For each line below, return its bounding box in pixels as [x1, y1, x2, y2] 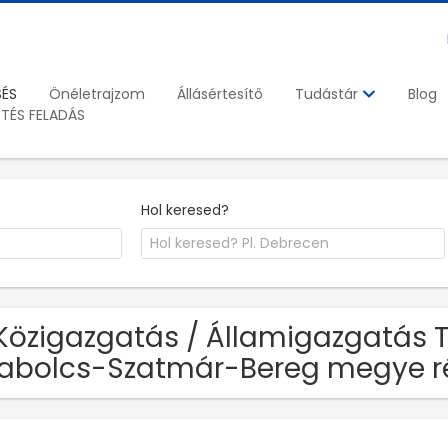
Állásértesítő [177, 83, 263, 104]
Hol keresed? [141, 199, 230, 220]
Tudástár [295, 84, 362, 105]
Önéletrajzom [49, 83, 145, 104]
